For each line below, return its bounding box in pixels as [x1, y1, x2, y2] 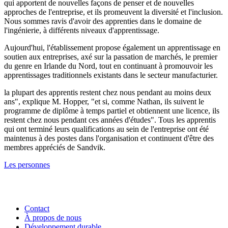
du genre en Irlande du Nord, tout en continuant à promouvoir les [4, 62, 213, 71]
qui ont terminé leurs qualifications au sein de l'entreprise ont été [4, 125, 209, 134]
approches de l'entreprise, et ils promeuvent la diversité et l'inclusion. [4, 8, 223, 17]
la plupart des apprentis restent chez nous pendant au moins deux [4, 88, 211, 97]
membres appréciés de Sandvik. [4, 143, 105, 152]
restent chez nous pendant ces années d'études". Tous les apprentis [4, 116, 216, 125]
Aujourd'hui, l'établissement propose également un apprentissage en [4, 43, 220, 52]
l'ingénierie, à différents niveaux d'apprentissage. [4, 26, 159, 35]
